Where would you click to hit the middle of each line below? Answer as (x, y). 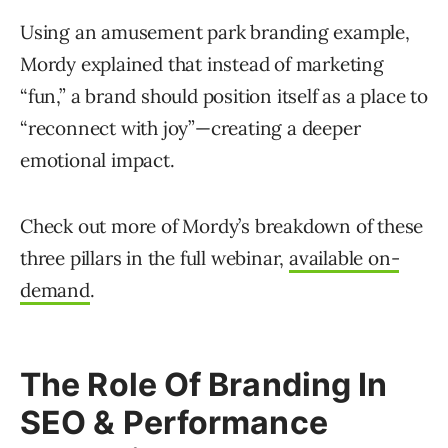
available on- (344, 258)
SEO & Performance (174, 423)
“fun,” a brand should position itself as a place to (224, 96)
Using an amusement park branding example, (215, 32)
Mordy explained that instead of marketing (202, 64)
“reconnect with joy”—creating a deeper (190, 128)
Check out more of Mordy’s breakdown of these (222, 226)
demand (55, 290)
